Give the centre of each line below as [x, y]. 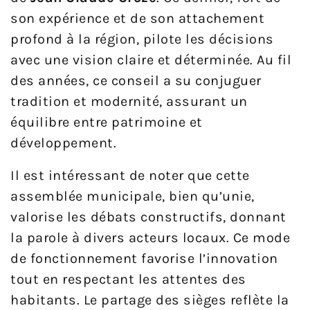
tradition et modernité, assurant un [129, 101]
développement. [63, 143]
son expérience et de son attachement [137, 18]
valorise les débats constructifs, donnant [148, 217]
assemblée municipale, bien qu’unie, [133, 196]
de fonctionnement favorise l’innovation [144, 258]
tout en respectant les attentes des [128, 279]
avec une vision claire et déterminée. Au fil [151, 60]
